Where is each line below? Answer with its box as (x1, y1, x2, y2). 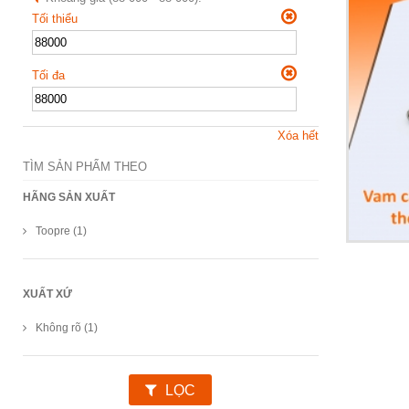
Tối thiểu (32, 12, 78, 26)
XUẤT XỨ (23, 287, 72, 300)
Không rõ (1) (36, 320, 98, 334)
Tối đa (32, 68, 65, 82)
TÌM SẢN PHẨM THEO (23, 159, 147, 173)
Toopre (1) (36, 224, 87, 237)
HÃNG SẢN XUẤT (23, 190, 115, 204)
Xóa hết (277, 128, 319, 142)
